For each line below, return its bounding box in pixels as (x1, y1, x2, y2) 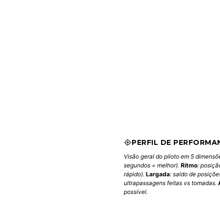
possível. (123, 188, 148, 196)
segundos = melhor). (123, 162, 181, 169)
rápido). (123, 170, 146, 178)
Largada (145, 170, 170, 178)
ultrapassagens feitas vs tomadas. (123, 179, 218, 187)
